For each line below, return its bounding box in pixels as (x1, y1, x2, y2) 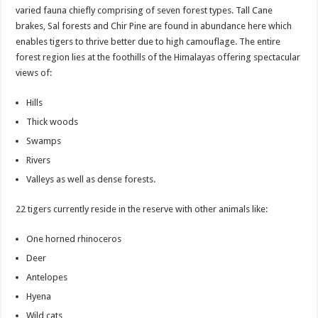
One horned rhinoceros (26, 233, 122, 244)
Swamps (26, 135, 62, 146)
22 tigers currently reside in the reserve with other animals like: (16, 203, 268, 214)
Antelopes (26, 271, 68, 283)
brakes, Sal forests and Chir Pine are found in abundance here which (16, 20, 292, 31)
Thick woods (26, 116, 79, 127)
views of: (16, 67, 53, 78)
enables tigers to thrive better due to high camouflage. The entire (16, 35, 281, 47)
